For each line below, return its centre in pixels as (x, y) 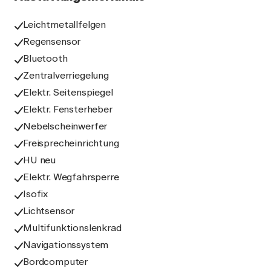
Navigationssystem (66, 245)
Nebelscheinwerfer (65, 126)
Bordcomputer (56, 262)
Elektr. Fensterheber (68, 109)
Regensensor (52, 41)
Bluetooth (45, 58)
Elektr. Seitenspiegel (68, 92)
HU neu (40, 160)
